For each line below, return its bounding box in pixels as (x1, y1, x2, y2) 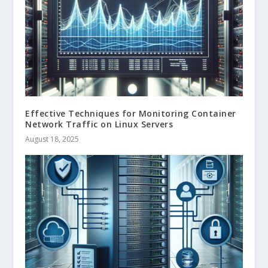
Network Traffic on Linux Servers (25, 118, 173, 130)
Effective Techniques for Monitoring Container (25, 107, 236, 119)
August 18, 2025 (25, 133, 80, 144)
